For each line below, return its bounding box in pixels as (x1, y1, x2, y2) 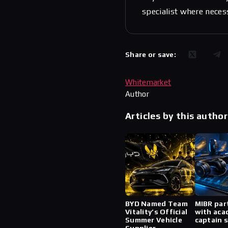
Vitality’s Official (125, 208, 188, 216)
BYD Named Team (125, 199, 188, 208)
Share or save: (125, 50, 176, 59)
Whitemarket (125, 78, 172, 87)
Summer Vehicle (125, 216, 182, 224)
